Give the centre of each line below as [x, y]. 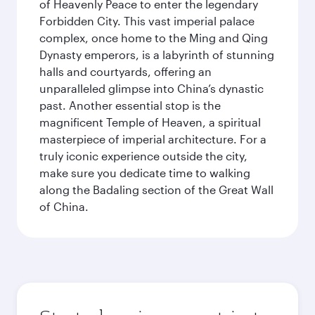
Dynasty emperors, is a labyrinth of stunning [157, 54]
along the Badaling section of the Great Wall [156, 189]
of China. [64, 206]
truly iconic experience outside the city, [143, 156]
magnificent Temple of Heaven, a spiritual [150, 122]
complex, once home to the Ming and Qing [154, 38]
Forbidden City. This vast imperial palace [147, 21]
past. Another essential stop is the [130, 105]
